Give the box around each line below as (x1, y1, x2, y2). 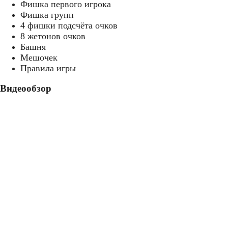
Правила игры (20, 63, 76, 73)
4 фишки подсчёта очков (20, 20, 118, 31)
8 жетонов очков (20, 31, 85, 41)
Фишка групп (20, 9, 74, 20)
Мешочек (20, 52, 58, 63)
